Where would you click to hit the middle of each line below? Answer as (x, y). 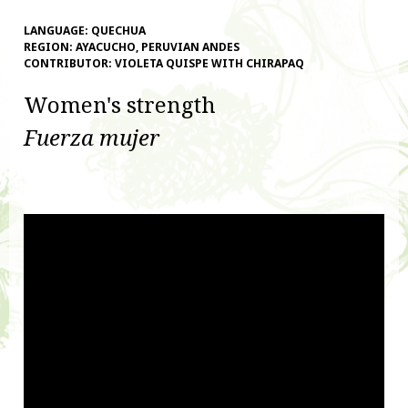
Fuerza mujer (92, 138)
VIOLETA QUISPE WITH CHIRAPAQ (209, 64)
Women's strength (120, 105)
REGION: (50, 47)
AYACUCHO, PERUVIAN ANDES (158, 47)
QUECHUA (118, 31)
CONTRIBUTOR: (69, 64)
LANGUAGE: (57, 31)
